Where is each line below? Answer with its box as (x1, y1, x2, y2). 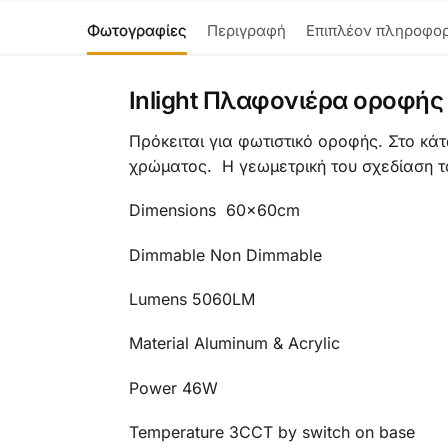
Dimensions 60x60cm (128, 200, 300, 221)
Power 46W (128, 377, 218, 398)
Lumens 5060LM (128, 288, 255, 309)
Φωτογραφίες (87, 20, 187, 40)
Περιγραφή (207, 20, 286, 40)
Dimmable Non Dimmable (128, 244, 322, 265)
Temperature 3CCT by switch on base (128, 422, 415, 443)
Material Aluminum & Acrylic (128, 333, 340, 354)
